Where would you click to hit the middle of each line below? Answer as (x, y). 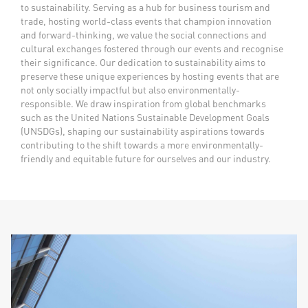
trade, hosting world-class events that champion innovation (146, 21)
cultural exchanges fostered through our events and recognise (152, 48)
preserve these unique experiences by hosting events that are (150, 76)
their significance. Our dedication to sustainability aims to (143, 62)
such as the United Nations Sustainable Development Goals (145, 117)
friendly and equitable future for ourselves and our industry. (146, 158)
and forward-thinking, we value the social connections (135, 35)
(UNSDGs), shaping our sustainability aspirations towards (143, 131)
